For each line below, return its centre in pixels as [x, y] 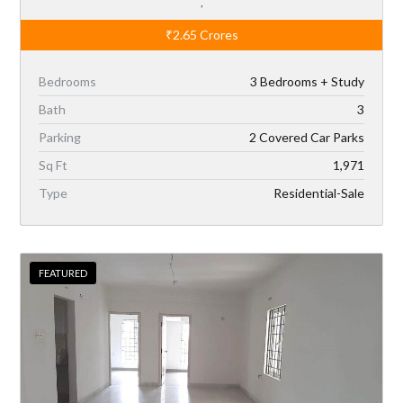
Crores [217, 34]
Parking [60, 137]
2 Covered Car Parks [306, 137]
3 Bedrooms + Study [307, 81]
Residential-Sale [318, 193]
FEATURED [63, 273]
